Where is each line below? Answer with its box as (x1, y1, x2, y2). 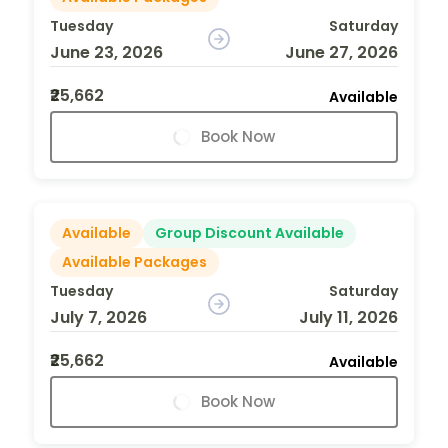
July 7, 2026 (50, 305, 147, 329)
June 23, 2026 (50, 40, 163, 64)
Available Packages (62, 251, 207, 272)
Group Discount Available (155, 222, 344, 243)
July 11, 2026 (298, 305, 398, 329)
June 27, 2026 (284, 40, 398, 64)
